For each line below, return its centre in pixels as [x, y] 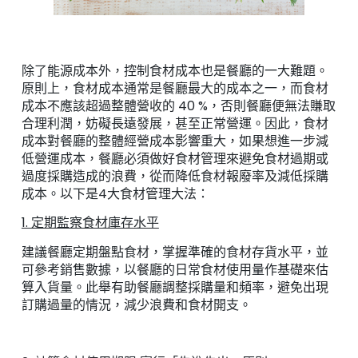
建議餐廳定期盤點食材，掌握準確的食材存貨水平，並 [175, 252]
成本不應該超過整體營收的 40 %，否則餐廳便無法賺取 [178, 105]
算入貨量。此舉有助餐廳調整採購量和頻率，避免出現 [175, 287]
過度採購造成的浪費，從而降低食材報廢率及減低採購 [175, 176]
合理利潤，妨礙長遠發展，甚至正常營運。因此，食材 [175, 123]
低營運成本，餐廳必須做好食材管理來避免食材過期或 [175, 158]
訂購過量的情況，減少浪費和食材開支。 [136, 304]
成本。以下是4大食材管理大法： [115, 193]
